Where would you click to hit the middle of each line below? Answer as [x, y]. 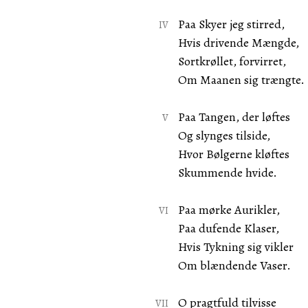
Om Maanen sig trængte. [241, 80]
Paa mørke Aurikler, [229, 210]
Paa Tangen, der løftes [234, 117]
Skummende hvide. [227, 173]
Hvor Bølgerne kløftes [233, 154]
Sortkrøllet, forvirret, [232, 61]
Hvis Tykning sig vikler [235, 247]
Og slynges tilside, [224, 135]
